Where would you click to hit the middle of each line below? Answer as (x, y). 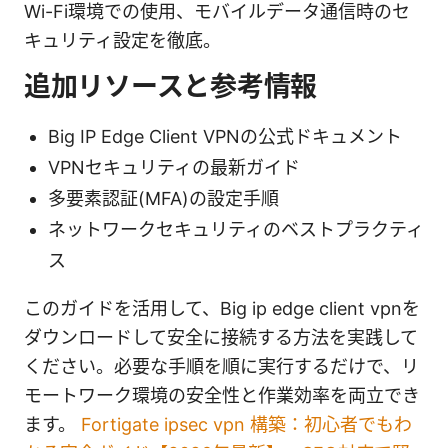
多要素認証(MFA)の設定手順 (163, 198)
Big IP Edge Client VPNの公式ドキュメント (225, 136)
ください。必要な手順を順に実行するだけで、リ (221, 366)
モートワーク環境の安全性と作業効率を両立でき (222, 395)
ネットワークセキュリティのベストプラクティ (236, 229)
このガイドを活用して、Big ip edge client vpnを (222, 308)
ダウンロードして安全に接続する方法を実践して (221, 337)
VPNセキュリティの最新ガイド (174, 167)
